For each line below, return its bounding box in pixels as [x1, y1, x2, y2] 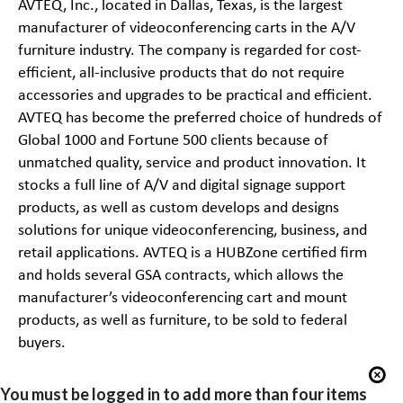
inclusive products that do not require [99, 64, 345, 82]
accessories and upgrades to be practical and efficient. [17, 86, 372, 104]
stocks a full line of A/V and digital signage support [17, 176, 345, 194]
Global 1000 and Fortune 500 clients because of [17, 131, 328, 149]
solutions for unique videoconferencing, [17, 221, 281, 239]
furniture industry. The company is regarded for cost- [17, 41, 362, 59]
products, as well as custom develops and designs [17, 199, 339, 217]
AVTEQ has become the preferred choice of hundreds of [17, 109, 382, 127]
